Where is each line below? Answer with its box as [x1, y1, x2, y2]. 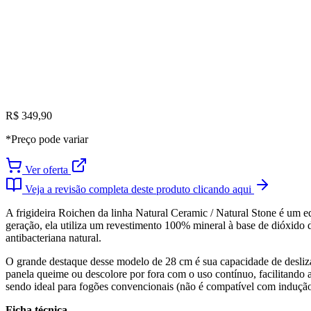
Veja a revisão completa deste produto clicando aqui [22, 183, 254, 195]
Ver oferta [22, 163, 71, 176]
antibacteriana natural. [6, 231, 101, 244]
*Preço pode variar [6, 133, 88, 145]
